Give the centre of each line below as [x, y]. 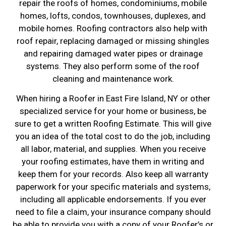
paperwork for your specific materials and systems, [113, 187]
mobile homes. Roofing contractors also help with [113, 28]
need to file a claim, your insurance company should [113, 212]
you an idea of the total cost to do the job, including [113, 136]
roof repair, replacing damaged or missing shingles [113, 41]
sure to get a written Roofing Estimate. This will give [113, 124]
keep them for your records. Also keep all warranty [113, 174]
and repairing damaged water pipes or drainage [113, 53]
